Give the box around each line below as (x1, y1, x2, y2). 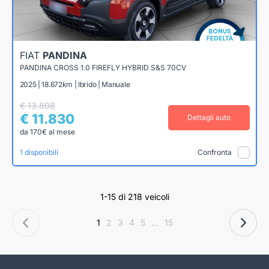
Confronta (197, 148, 232, 157)
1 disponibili (19, 148, 58, 157)
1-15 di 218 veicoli (100, 191, 169, 202)
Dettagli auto (187, 113, 231, 122)
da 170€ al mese (19, 127, 75, 137)
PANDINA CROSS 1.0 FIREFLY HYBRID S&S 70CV (19, 63, 186, 73)
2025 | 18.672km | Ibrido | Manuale (19, 80, 130, 89)
